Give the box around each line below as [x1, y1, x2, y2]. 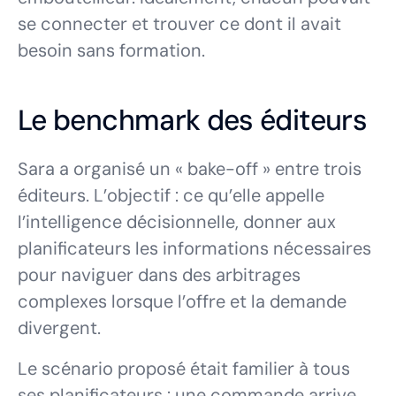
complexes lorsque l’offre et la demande [18, 290, 346, 314]
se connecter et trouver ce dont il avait [18, 12, 341, 36]
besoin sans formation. [18, 39, 205, 63]
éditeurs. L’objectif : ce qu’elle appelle [18, 184, 324, 208]
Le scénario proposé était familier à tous [18, 357, 350, 381]
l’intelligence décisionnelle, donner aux [18, 210, 336, 234]
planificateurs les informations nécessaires [18, 237, 371, 261]
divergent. [18, 316, 101, 340]
